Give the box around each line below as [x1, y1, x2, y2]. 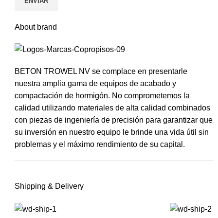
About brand [15, 23, 57, 32]
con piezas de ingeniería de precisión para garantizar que [15, 116, 213, 125]
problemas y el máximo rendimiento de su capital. [15, 140, 185, 149]
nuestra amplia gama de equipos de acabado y [15, 79, 176, 88]
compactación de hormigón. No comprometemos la [15, 91, 190, 100]
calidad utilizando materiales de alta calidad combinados [15, 104, 210, 112]
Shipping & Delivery [15, 182, 84, 191]
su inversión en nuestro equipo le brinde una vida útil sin [15, 128, 209, 137]
